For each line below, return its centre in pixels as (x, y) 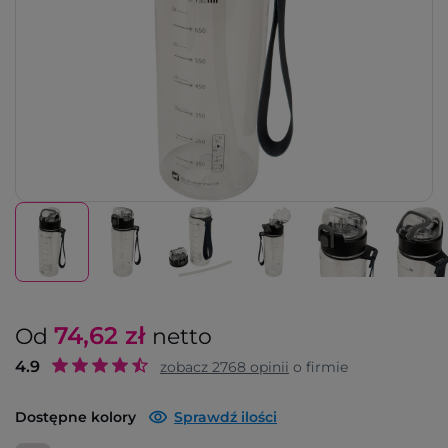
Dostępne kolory (75, 417)
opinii (267, 367)
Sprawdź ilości (225, 417)
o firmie (318, 367)
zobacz (186, 367)
